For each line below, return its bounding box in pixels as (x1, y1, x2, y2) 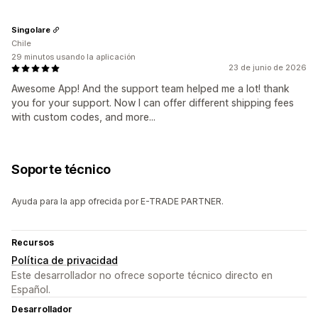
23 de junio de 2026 (229, 62, 307, 73)
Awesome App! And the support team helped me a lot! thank (11, 82, 290, 95)
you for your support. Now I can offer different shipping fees (11, 97, 294, 109)
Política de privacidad (11, 254, 118, 267)
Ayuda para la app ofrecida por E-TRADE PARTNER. (11, 196, 224, 207)
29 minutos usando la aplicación (11, 52, 136, 62)
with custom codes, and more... (11, 111, 155, 124)
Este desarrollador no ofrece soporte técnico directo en (11, 269, 273, 282)
